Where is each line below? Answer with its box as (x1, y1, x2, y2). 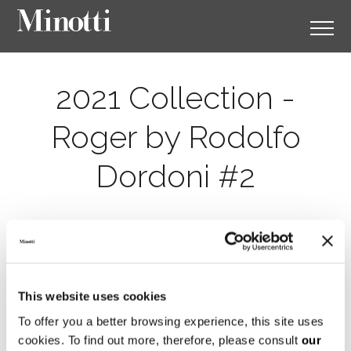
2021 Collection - (56, 79, 295, 116)
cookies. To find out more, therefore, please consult (18, 333, 302, 346)
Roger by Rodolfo (50, 118, 301, 155)
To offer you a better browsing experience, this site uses (18, 314, 324, 327)
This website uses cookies (18, 289, 167, 303)
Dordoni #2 (96, 157, 255, 194)
